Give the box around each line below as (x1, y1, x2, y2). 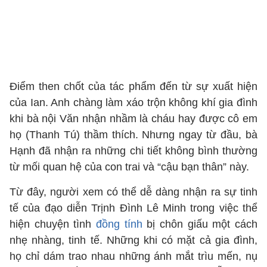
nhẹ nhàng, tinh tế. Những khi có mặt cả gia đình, (10, 234, 257, 246)
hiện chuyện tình (10, 218, 96, 230)
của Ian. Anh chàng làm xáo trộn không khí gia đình (10, 97, 257, 108)
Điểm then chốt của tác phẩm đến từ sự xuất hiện (10, 80, 257, 92)
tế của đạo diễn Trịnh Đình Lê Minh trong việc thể (10, 202, 257, 214)
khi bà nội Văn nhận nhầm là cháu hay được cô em (10, 113, 257, 125)
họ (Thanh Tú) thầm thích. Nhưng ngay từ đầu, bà (10, 129, 257, 141)
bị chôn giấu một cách (142, 218, 258, 230)
